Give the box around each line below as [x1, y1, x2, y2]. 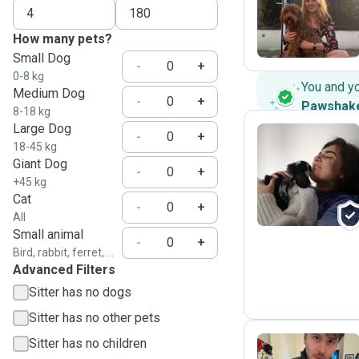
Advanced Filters [13, 262, 115, 277]
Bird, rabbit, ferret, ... [13, 246, 114, 259]
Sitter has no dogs [29, 284, 131, 300]
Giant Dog [13, 156, 67, 171]
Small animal [13, 227, 83, 242]
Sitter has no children [29, 336, 147, 351]
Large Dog [13, 121, 71, 136]
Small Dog [13, 50, 71, 66]
